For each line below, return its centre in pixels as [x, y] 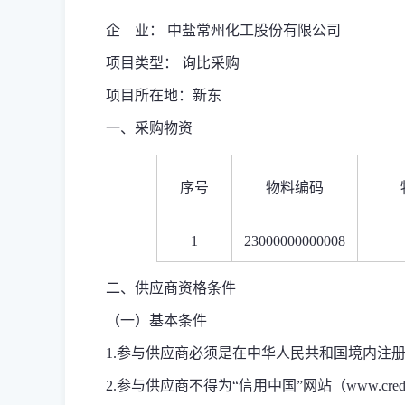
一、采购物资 [149, 128]
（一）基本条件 [156, 320]
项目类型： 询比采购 [173, 63]
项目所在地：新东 [164, 95]
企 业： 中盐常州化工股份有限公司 [223, 30]
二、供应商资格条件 [171, 288]
